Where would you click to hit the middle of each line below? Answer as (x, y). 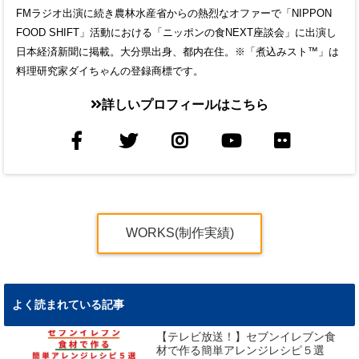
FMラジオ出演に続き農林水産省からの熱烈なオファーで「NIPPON (174, 14)
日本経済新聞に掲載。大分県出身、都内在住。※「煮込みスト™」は (177, 52)
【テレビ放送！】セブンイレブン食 (246, 337)
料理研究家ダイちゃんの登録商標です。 (110, 71)
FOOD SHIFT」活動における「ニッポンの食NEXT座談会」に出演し (176, 33)
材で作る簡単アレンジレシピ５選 (241, 351)
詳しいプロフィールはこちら (185, 105)
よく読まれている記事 (68, 305)
